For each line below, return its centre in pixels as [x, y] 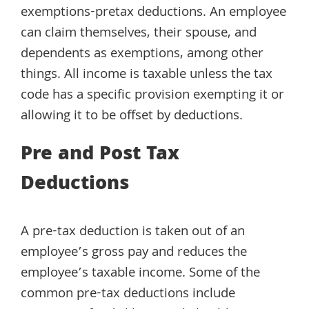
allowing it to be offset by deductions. [132, 117]
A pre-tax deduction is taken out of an [133, 233]
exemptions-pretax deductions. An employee [153, 13]
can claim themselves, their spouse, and [139, 34]
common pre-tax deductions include [128, 295]
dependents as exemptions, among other [142, 55]
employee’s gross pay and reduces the [134, 253]
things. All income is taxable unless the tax [147, 76]
